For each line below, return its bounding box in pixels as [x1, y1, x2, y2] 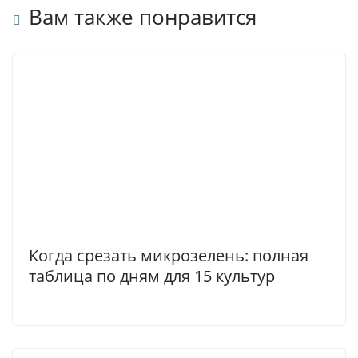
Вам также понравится [29, 2, 257, 32]
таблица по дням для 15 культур [29, 265, 275, 288]
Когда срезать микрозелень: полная [29, 245, 308, 267]
